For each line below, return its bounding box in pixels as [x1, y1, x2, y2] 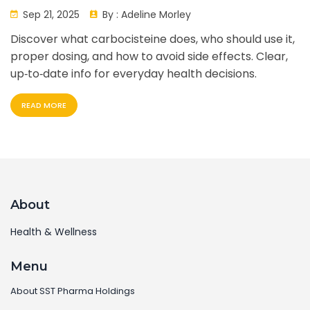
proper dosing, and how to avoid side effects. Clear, [10, 48, 288, 65]
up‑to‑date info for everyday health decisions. [10, 66, 257, 82]
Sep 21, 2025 [20, 8, 80, 22]
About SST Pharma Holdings [10, 284, 135, 298]
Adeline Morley [121, 8, 191, 22]
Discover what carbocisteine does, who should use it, [10, 31, 295, 48]
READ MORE [21, 100, 66, 111]
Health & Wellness [10, 225, 97, 239]
